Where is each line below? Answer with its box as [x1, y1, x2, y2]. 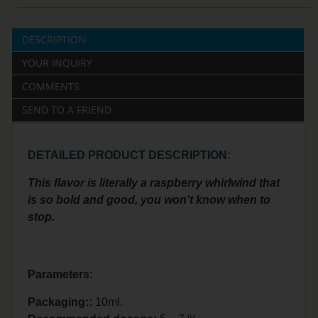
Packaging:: [28, 295, 93, 308]
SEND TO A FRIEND [22, 103, 112, 117]
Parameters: [28, 268, 94, 281]
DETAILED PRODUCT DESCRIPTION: [28, 149, 231, 162]
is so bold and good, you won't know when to [28, 194, 271, 207]
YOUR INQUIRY [22, 56, 93, 70]
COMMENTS [22, 79, 80, 94]
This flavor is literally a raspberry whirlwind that [28, 177, 280, 190]
